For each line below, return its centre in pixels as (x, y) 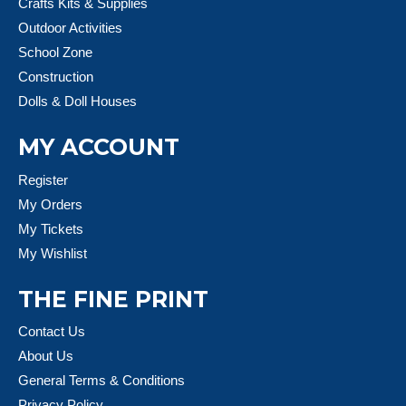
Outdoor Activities (70, 28)
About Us (46, 356)
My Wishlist (53, 253)
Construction (56, 77)
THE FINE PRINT (113, 299)
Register (43, 179)
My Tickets (51, 228)
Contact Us (52, 332)
